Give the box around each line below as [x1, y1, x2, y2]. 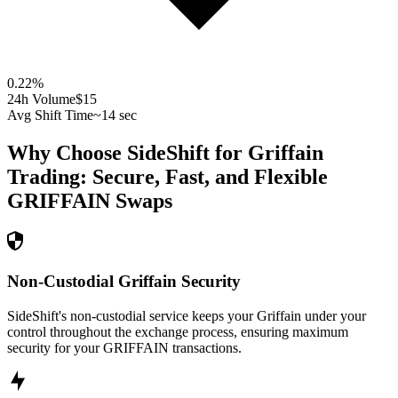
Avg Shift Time [7, 107, 93, 123]
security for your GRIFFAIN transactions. [7, 339, 242, 355]
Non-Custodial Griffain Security [7, 271, 241, 291]
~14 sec [93, 107, 137, 123]
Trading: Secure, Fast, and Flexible [7, 165, 328, 189]
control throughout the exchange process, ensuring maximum [7, 323, 348, 339]
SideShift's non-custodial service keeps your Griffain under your [7, 307, 366, 323]
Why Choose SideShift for [7, 141, 248, 165]
